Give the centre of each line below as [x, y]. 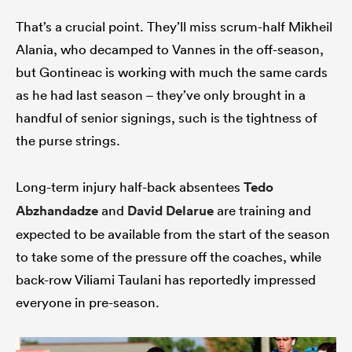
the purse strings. [68, 140]
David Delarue [170, 210]
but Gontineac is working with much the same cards [172, 71]
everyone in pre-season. [88, 302]
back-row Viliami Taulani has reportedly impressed [166, 279]
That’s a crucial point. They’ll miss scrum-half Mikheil [174, 26]
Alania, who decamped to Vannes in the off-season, [170, 49]
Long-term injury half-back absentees [130, 186]
